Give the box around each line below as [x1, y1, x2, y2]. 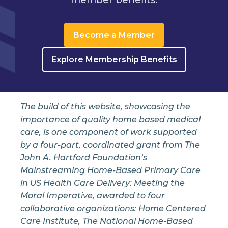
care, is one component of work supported [20, 127, 197, 137]
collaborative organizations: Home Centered [20, 203, 206, 213]
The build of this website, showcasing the [20, 101, 190, 111]
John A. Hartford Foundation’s [20, 152, 147, 162]
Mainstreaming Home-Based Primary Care [20, 165, 201, 175]
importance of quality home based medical [20, 114, 201, 124]
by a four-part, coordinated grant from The [20, 139, 200, 150]
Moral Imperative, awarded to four [20, 190, 165, 201]
